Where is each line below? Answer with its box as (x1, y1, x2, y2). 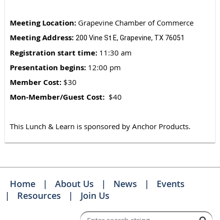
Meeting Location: (10, 18, 76, 28)
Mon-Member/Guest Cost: (10, 92, 107, 103)
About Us (55, 178, 94, 190)
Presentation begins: (10, 62, 86, 73)
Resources (17, 190, 61, 202)
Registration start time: (10, 48, 97, 58)
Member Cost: (10, 77, 61, 88)
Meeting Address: (10, 32, 74, 43)
